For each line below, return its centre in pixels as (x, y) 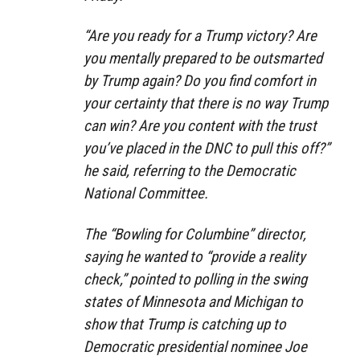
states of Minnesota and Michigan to (193, 302)
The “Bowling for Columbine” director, (195, 235)
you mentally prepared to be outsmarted (203, 59)
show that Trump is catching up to (185, 325)
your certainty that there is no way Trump (206, 104)
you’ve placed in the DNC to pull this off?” (207, 149)
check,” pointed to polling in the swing (195, 280)
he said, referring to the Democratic (190, 171)
